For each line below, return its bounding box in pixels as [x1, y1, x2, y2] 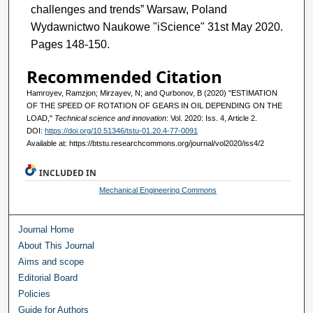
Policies [18, 288, 51, 299]
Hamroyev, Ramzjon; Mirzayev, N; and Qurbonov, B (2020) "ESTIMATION [26, 88, 277, 97]
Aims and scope [18, 256, 85, 267]
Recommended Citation [26, 64, 222, 88]
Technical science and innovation [54, 113, 166, 122]
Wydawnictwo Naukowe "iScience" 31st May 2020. [30, 20, 283, 33]
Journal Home [18, 224, 75, 235]
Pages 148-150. [30, 38, 110, 50]
